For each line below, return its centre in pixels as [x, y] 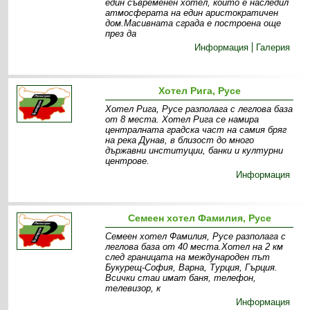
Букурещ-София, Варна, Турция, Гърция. [192, 268]
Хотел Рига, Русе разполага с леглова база [199, 109]
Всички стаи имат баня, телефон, [181, 278]
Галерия [273, 48]
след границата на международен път [188, 257]
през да [121, 34]
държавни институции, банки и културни [194, 151]
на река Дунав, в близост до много [180, 140]
